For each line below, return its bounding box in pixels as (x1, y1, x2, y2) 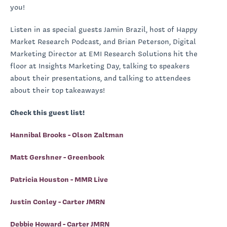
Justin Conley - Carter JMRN (10, 196, 105, 207)
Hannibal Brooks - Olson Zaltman (10, 129, 124, 140)
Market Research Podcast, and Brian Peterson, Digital (10, 36, 196, 47)
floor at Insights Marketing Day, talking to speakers (10, 60, 190, 71)
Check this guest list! (10, 107, 85, 118)
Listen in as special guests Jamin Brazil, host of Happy (10, 24, 198, 34)
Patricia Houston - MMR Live (10, 174, 108, 184)
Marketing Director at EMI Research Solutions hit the (10, 48, 198, 59)
